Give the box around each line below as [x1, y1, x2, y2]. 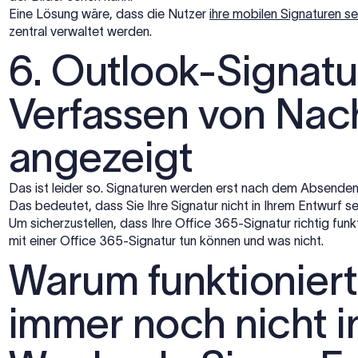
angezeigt [9, 133, 193, 180]
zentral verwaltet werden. [9, 23, 152, 38]
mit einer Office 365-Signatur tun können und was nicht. [9, 233, 324, 248]
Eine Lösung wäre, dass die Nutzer [9, 6, 209, 21]
